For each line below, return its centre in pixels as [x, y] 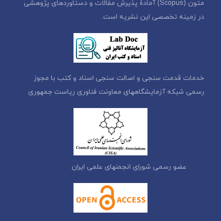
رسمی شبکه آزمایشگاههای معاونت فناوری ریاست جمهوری [116, 92]
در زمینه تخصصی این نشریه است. [153, 17]
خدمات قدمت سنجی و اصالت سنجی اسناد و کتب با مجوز [119, 78]
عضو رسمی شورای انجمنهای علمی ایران [138, 167]
